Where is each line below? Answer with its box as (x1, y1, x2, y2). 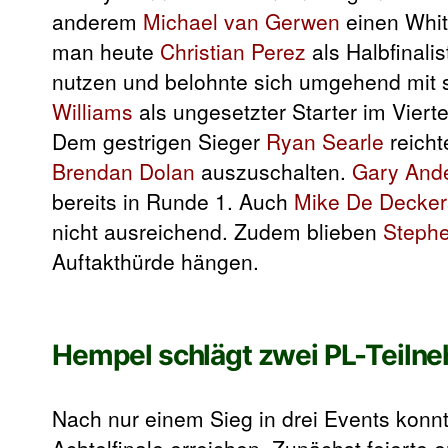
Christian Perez (160, 35, 306, 66)
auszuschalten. (195, 155, 352, 186)
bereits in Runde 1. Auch (52, 185, 294, 216)
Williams (52, 95, 133, 126)
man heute (52, 35, 160, 66)
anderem (52, 5, 143, 36)
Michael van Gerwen (143, 5, 340, 36)
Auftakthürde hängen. (52, 245, 259, 276)
